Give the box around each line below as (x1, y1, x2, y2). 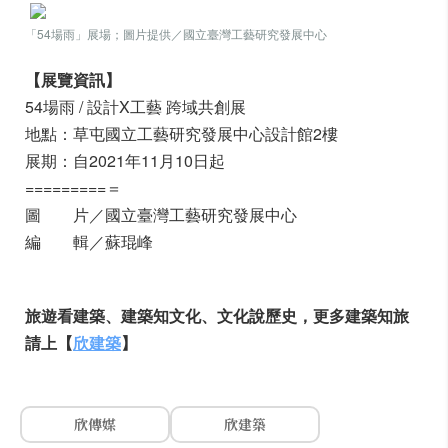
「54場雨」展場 (25, 25, 111, 42)
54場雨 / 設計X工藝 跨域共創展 (25, 95, 246, 118)
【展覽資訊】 (25, 68, 121, 91)
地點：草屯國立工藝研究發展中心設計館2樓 (25, 122, 338, 145)
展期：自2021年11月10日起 (25, 149, 225, 172)
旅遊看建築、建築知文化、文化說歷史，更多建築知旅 (25, 304, 409, 327)
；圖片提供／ (111, 25, 183, 42)
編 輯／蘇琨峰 (25, 230, 153, 253)
